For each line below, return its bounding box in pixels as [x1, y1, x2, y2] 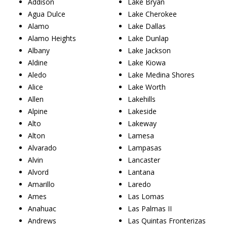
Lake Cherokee [128, 9, 177, 19]
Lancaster [128, 155, 160, 165]
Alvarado [28, 142, 57, 153]
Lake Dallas [128, 21, 166, 31]
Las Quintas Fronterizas [128, 215, 206, 225]
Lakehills [128, 94, 156, 104]
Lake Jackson [128, 45, 171, 55]
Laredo [128, 179, 151, 189]
